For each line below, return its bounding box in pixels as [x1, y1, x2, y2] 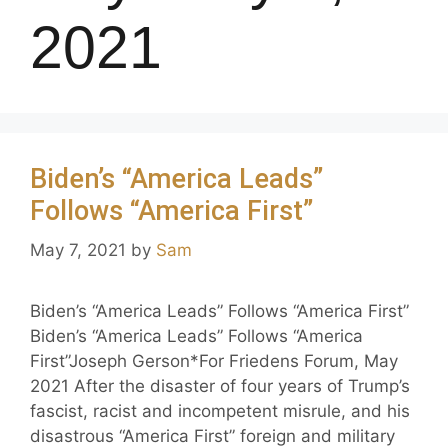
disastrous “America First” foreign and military [30, 426, 395, 446]
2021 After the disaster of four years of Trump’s [30, 376, 410, 396]
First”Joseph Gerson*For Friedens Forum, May [30, 351, 398, 371]
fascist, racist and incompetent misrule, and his [30, 401, 410, 421]
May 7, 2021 [30, 240, 126, 260]
